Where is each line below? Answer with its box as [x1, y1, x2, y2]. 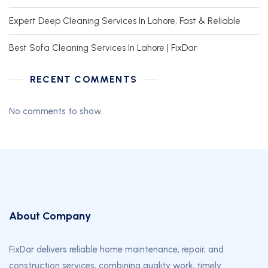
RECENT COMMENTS [30, 74, 137, 86]
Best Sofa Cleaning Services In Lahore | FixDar [9, 42, 197, 54]
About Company [9, 209, 91, 223]
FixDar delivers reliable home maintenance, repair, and [9, 244, 224, 255]
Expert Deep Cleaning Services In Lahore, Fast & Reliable [9, 16, 240, 27]
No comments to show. [9, 106, 102, 117]
